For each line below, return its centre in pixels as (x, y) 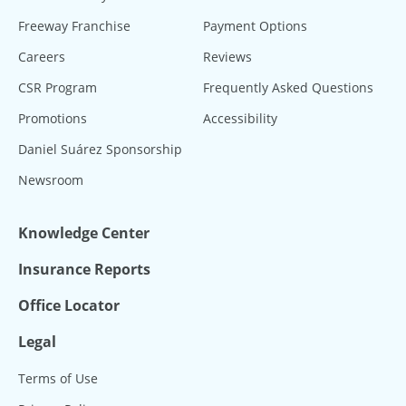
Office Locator (69, 305)
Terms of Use (58, 378)
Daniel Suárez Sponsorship (100, 149)
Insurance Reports (84, 269)
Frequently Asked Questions (288, 87)
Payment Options (255, 25)
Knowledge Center (84, 232)
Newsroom (51, 179)
